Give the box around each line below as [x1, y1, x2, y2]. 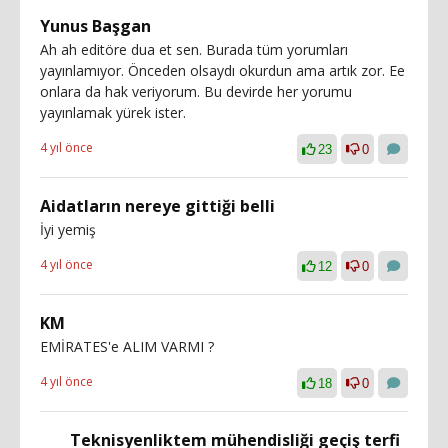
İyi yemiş [40, 219, 96, 239]
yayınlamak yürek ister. [40, 102, 186, 122]
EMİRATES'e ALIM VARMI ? [40, 336, 214, 356]
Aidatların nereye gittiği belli [40, 194, 275, 217]
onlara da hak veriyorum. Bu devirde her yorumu [40, 81, 352, 101]
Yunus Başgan [40, 14, 151, 37]
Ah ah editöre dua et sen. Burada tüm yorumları [40, 39, 348, 59]
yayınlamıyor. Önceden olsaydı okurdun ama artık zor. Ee [40, 60, 405, 80]
